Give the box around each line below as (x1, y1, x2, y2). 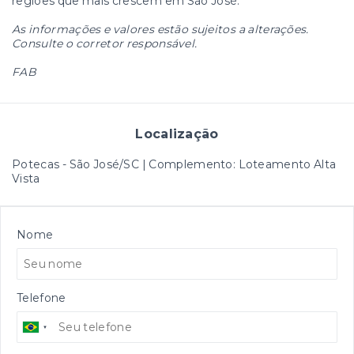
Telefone (17, 291, 66, 306)
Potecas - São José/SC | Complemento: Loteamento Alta (12, 157, 337, 172)
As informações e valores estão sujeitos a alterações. (12, 22, 309, 37)
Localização (135, 126, 219, 142)
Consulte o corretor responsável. (12, 36, 198, 51)
